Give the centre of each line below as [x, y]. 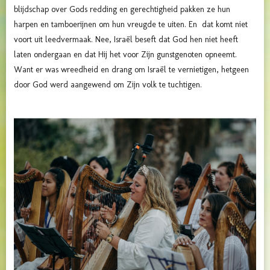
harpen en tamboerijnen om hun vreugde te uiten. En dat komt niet [131, 24]
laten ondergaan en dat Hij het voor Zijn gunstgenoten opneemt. [125, 54]
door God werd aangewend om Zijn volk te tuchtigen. [108, 84]
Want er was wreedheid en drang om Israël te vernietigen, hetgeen [131, 69]
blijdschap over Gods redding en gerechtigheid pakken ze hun [122, 9]
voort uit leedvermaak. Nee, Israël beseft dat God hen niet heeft [126, 39]
